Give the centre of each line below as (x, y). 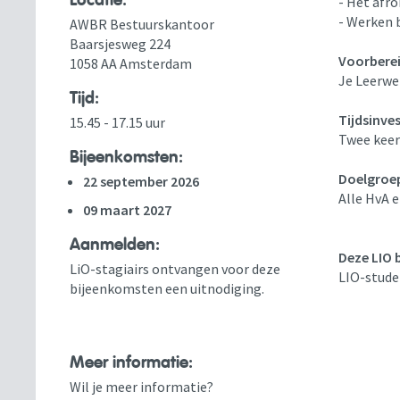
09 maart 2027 (128, 210)
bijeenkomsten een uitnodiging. (167, 288)
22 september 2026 (142, 181)
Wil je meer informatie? (142, 387)
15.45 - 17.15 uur (118, 122)
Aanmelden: (115, 245)
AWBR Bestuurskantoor (142, 24)
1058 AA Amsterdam (131, 63)
